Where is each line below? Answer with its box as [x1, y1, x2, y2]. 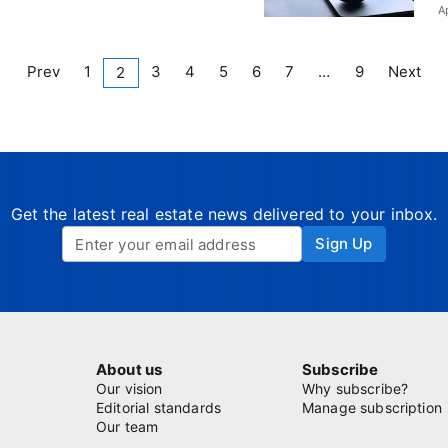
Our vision [96, 380, 163, 397]
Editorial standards [96, 399, 222, 416]
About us [96, 360, 163, 379]
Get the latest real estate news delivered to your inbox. [10, 204, 438, 224]
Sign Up [315, 234, 373, 253]
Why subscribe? [301, 380, 409, 397]
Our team [96, 418, 159, 435]
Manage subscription [301, 399, 442, 416]
